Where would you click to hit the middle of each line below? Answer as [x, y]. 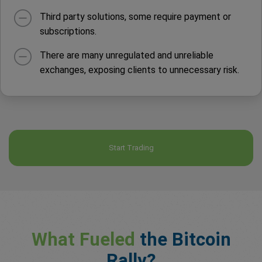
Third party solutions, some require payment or [135, 16]
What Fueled [83, 240]
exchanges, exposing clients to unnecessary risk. [139, 70]
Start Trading [131, 148]
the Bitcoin [183, 240]
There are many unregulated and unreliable [126, 55]
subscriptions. [68, 31]
